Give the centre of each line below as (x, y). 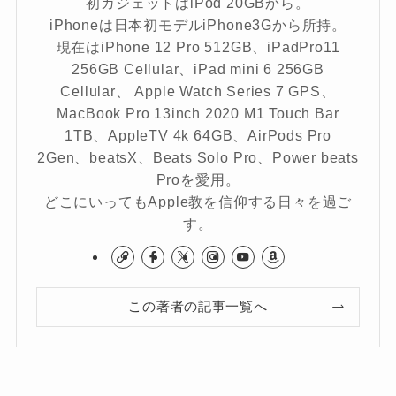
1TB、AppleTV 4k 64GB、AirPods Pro (198, 136)
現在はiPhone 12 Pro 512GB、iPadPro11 (198, 47)
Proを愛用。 (198, 180)
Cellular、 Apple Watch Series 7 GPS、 (198, 91)
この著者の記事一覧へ (198, 306)
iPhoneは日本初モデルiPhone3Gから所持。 (198, 25)
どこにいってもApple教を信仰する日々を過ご (198, 202)
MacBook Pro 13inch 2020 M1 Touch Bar (198, 114)
